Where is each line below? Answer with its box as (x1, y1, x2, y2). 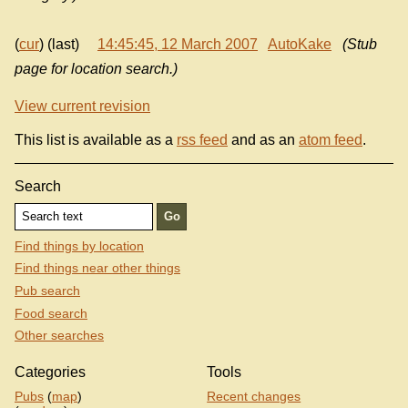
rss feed (177, 132, 228, 148)
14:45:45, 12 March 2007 (97, 36, 258, 52)
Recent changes (207, 388, 301, 403)
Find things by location (15, 238, 144, 253)
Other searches (15, 328, 104, 343)
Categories (15, 364, 86, 381)
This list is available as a (15, 132, 177, 148)
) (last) (39, 36, 97, 52)
